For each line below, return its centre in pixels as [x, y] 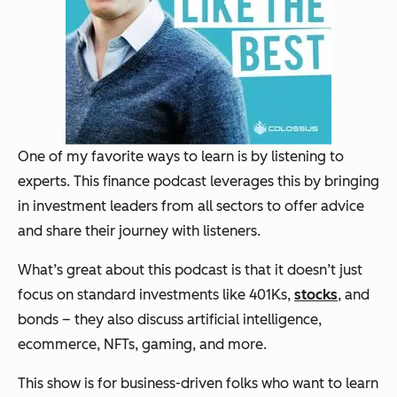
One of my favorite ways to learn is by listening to [181, 156]
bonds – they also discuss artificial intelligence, [170, 319]
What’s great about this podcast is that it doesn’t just [190, 269]
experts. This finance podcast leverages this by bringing [198, 181]
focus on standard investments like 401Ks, [156, 294]
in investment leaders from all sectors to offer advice [191, 206]
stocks [316, 294]
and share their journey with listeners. [139, 230]
